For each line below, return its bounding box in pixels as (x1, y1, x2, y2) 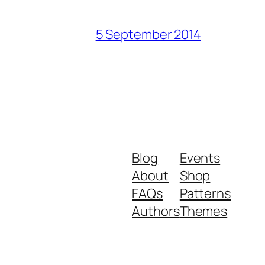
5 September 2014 (95, 25, 201, 44)
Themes (179, 202, 228, 221)
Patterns (179, 185, 231, 203)
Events (179, 149, 221, 167)
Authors (132, 202, 180, 221)
